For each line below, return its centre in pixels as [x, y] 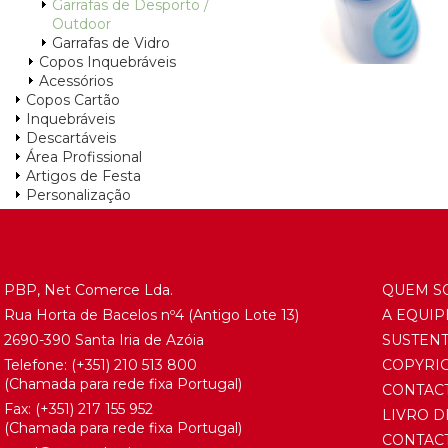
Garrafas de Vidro [111, 43]
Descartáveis [71, 138]
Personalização [78, 195]
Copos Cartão [73, 100]
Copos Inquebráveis [107, 62]
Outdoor [81, 24]
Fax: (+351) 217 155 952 [78, 409]
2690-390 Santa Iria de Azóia [104, 340]
